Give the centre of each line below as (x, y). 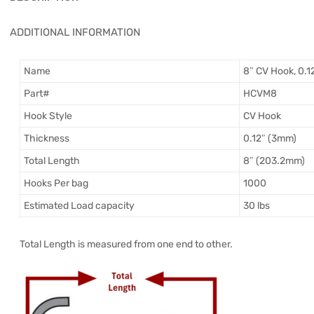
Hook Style (48, 116)
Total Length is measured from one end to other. (126, 245)
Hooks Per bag (56, 184)
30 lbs (257, 206)
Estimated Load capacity (79, 206)
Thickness (47, 139)
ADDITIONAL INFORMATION (75, 33)
